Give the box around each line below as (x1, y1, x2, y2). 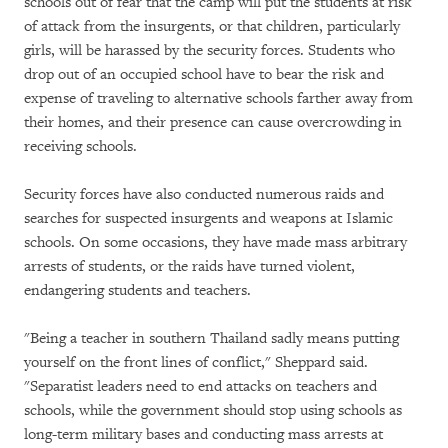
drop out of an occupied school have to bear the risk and (24, 65, 384, 84)
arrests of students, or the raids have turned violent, (24, 257, 355, 276)
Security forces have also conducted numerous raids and (24, 185, 384, 204)
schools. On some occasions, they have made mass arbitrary (24, 233, 407, 252)
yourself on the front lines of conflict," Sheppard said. (24, 353, 368, 372)
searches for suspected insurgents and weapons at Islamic (24, 209, 393, 228)
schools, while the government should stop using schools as (24, 401, 402, 420)
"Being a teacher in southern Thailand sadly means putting (24, 329, 399, 348)
